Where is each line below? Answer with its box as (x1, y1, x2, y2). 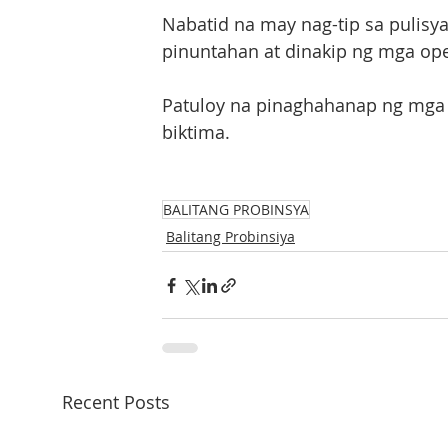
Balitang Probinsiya (166, 227, 295, 246)
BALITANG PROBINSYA (163, 200, 309, 219)
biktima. (162, 120, 230, 144)
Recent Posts (62, 390, 170, 414)
